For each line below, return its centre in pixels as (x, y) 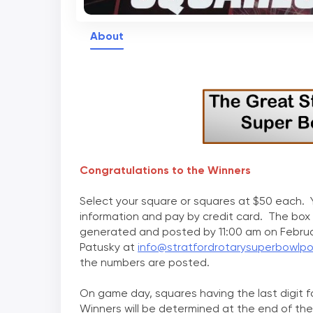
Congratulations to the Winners (165, 170)
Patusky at (109, 247)
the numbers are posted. (145, 263)
